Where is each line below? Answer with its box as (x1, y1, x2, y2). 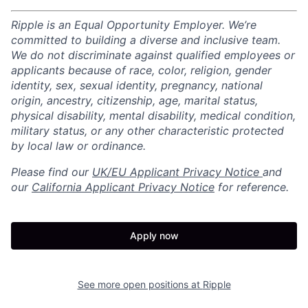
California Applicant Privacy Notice (32, 180, 214, 194)
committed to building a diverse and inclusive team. (11, 33, 280, 47)
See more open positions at (77, 278, 203, 290)
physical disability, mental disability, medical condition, (11, 109, 296, 122)
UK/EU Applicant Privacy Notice (92, 165, 263, 179)
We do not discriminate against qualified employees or (11, 48, 295, 62)
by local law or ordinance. (11, 139, 146, 153)
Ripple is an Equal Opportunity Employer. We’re (11, 18, 256, 32)
